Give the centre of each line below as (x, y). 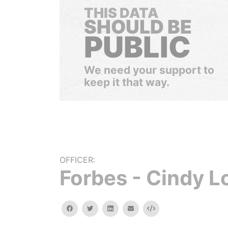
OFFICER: (77, 160)
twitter (103, 208)
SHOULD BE (138, 27)
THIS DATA (121, 13)
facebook (87, 208)
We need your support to (149, 70)
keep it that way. (127, 82)
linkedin (124, 208)
